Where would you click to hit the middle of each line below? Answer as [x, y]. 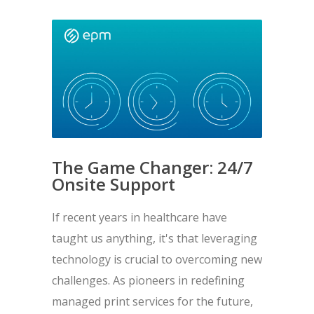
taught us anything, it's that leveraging [155, 239]
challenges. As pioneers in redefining [148, 281]
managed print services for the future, [152, 302]
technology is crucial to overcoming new [157, 260]
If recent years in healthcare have [139, 218]
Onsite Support [114, 184]
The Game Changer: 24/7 [152, 168]
